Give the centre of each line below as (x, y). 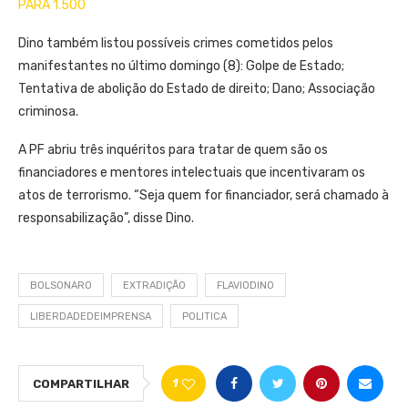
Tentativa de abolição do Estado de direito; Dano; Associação (197, 89)
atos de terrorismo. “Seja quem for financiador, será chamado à (204, 196)
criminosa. (48, 112)
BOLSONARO (61, 286)
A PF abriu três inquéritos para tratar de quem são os (173, 150)
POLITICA (204, 317)
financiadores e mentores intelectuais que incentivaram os (192, 173)
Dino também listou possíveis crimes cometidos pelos (176, 44)
